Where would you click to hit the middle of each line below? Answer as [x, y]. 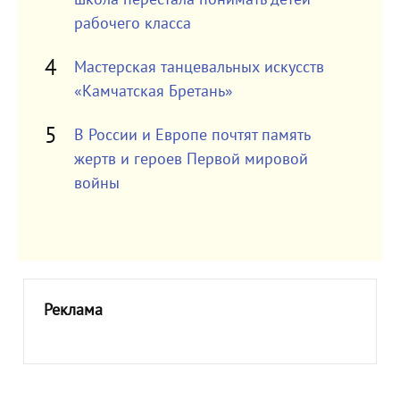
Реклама [73, 310]
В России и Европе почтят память [192, 135]
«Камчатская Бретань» [153, 92]
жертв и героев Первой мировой [191, 159]
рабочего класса [132, 24]
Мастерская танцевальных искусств [199, 67]
